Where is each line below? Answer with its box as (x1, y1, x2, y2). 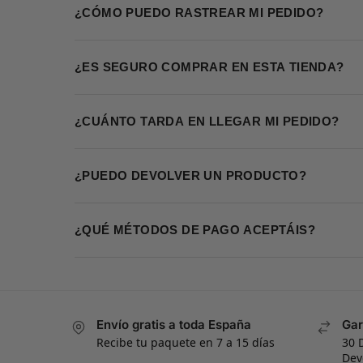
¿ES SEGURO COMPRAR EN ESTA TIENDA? (75, 60, 344, 74)
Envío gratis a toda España (96, 316, 251, 332)
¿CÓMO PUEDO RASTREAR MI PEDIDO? (75, 6, 324, 19)
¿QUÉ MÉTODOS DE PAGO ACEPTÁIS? (75, 223, 315, 237)
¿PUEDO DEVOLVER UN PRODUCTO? (75, 169, 307, 182)
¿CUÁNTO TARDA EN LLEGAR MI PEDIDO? (75, 114, 340, 128)
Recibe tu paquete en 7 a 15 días (96, 334, 275, 350)
